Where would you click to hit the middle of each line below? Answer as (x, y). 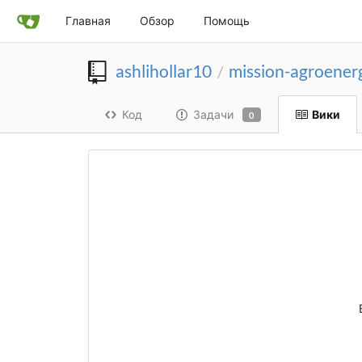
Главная (88, 21)
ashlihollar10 (163, 70)
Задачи (213, 115)
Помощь (227, 21)
